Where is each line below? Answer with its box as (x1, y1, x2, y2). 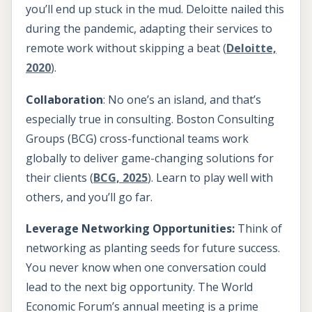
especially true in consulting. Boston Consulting (26, 111, 274, 127)
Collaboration (26, 91, 103, 107)
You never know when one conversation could (26, 260, 266, 276)
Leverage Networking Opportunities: (26, 221, 237, 237)
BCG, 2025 (93, 169, 148, 185)
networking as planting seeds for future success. (26, 240, 280, 256)
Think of (237, 221, 282, 237)
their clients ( (26, 169, 93, 185)
